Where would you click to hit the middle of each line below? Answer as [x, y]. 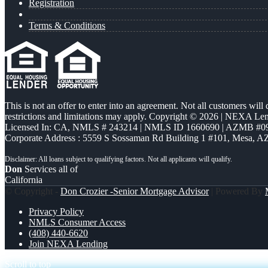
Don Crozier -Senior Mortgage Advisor [135, 191]
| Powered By [237, 191]
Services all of [50, 169]
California [24, 180]
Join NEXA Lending [68, 244]
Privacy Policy [56, 212]
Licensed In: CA [36, 127]
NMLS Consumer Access [77, 223]
